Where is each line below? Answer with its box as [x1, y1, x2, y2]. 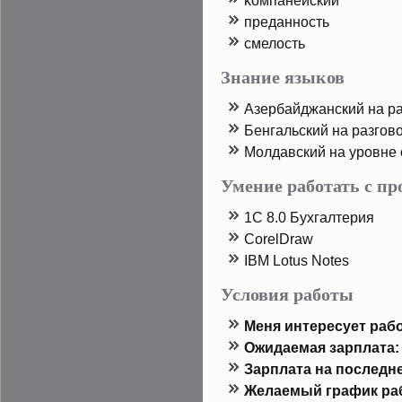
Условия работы [221, 280, 354, 307]
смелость [244, 35, 305, 51]
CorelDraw [244, 231, 313, 247]
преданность [244, 13, 329, 30]
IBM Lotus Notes [244, 252, 349, 268]
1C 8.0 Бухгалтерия [244, 209, 374, 225]
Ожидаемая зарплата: [244, 339, 399, 355]
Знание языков [221, 63, 345, 90]
